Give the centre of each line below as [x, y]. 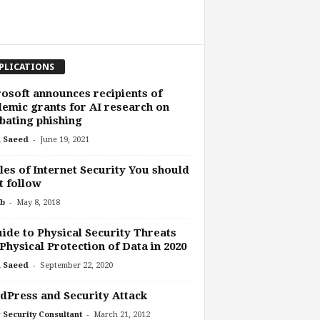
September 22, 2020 [76, 265]
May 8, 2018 [38, 202]
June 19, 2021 [64, 139]
